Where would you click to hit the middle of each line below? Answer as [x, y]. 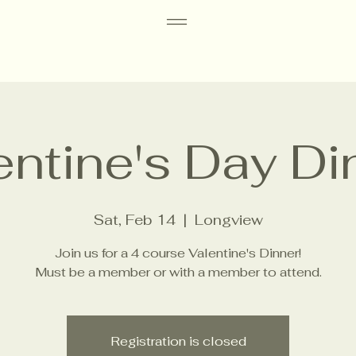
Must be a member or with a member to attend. [178, 272]
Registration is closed [178, 341]
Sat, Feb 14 [134, 219]
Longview [228, 219]
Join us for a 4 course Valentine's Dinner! [178, 253]
